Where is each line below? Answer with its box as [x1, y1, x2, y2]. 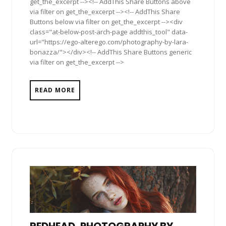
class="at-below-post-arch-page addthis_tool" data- [30, 27, 188, 36]
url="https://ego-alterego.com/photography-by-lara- [30, 37, 188, 46]
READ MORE [35, 85, 75, 94]
